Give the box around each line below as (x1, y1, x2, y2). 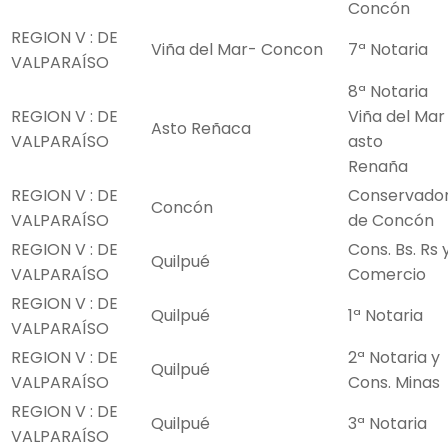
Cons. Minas (348, 371, 440, 395)
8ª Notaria (348, 80, 428, 104)
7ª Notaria (348, 38, 428, 62)
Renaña (348, 155, 408, 179)
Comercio (348, 263, 426, 287)
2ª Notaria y (348, 346, 440, 370)
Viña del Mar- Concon (151, 38, 323, 62)
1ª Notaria (348, 304, 423, 328)
